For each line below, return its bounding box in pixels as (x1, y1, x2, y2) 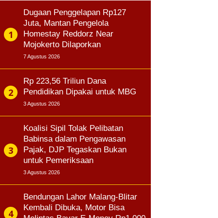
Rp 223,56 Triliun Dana (23, 76, 106, 86)
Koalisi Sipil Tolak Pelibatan (23, 124, 123, 133)
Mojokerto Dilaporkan (23, 40, 101, 49)
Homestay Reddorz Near (23, 29, 113, 38)
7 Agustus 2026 (23, 54, 60, 59)
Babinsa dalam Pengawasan (23, 134, 126, 144)
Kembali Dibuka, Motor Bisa (23, 203, 125, 212)
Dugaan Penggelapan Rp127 (23, 8, 126, 17)
